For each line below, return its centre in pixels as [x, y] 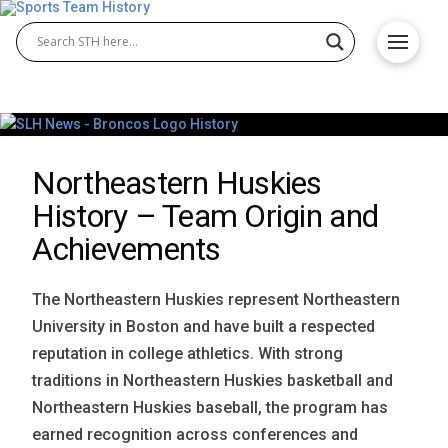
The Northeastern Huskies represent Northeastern [216, 299]
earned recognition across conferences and [195, 434]
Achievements [126, 248]
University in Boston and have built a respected [204, 326]
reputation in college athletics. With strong [188, 353]
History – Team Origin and [205, 215]
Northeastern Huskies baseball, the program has [210, 407]
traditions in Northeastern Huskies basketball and [213, 380]
